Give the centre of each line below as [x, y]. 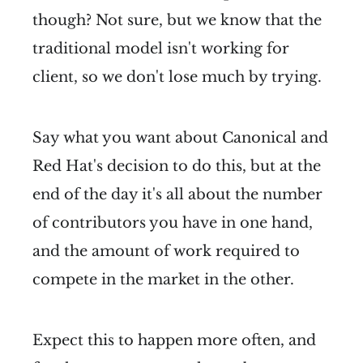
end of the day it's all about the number [177, 194]
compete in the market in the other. [163, 279]
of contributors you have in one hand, [173, 222]
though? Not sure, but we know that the [177, 20]
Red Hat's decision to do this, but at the [177, 166]
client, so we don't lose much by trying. [177, 77]
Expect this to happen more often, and [174, 340]
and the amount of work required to [166, 251]
